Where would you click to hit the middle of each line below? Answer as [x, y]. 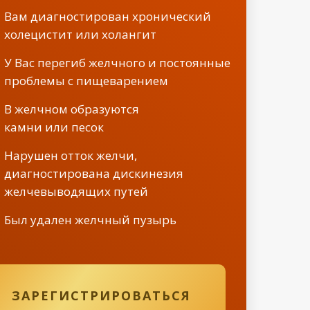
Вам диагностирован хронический [108, 16]
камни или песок [54, 127]
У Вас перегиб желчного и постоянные [117, 63]
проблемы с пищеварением [86, 81]
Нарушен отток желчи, [71, 155]
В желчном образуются [72, 109]
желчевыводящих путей [76, 191]
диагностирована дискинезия [94, 173]
